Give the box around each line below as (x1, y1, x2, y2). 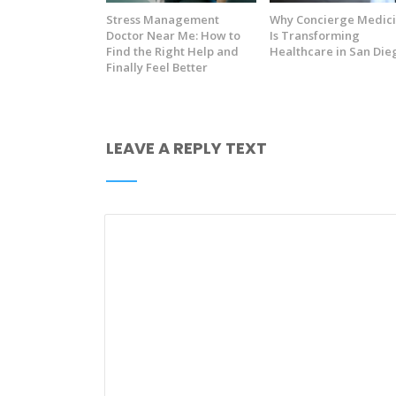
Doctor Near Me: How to (106, 27, 241, 43)
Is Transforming (269, 27, 360, 43)
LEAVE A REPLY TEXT (106, 137, 268, 160)
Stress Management (106, 11, 220, 27)
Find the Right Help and (106, 42, 240, 59)
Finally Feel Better (106, 58, 209, 75)
